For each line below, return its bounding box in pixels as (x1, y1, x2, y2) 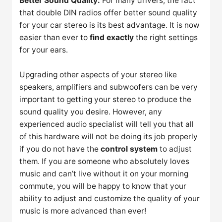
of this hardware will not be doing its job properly (19, 131, 198, 141)
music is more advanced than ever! (19, 206, 147, 216)
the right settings (134, 32, 198, 42)
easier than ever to (19, 32, 90, 42)
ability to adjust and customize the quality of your (19, 193, 200, 203)
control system (101, 144, 158, 154)
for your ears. (19, 45, 68, 55)
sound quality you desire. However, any (19, 107, 163, 116)
